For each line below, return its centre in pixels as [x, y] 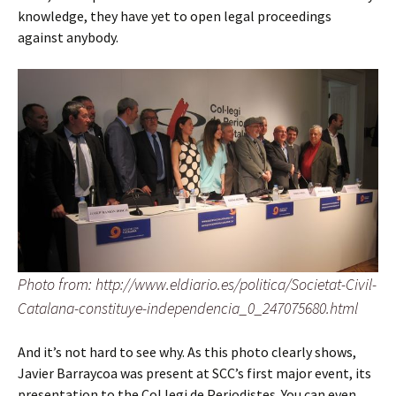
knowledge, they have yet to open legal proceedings [175, 16]
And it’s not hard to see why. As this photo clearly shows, [187, 351]
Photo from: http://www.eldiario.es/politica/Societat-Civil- [197, 284]
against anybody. [68, 37]
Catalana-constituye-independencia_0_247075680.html [188, 308]
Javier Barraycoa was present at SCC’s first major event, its [194, 373]
